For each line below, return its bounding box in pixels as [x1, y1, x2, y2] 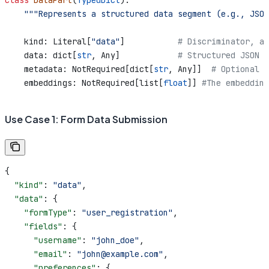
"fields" [5, 221, 62, 232]
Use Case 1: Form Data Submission [5, 112, 168, 125]
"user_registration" [82, 207, 173, 219]
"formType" [5, 207, 72, 219]
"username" [5, 235, 82, 246]
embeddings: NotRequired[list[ [5, 77, 163, 89]
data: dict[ [5, 50, 77, 61]
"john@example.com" [77, 249, 163, 260]
